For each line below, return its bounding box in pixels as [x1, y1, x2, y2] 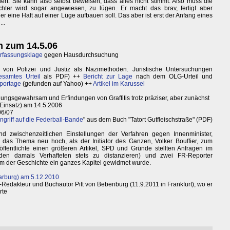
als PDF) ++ [40, 73, 84, 81]
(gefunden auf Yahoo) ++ [21, 80, 93, 88]
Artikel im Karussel [93, 80, 145, 88]
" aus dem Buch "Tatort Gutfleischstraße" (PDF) [83, 116, 213, 124]
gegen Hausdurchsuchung [43, 51, 119, 59]
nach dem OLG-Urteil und [132, 73, 213, 81]
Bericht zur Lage [83, 73, 133, 81]
